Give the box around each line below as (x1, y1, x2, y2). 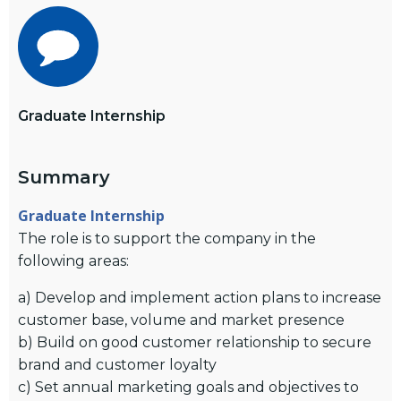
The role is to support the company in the (18, 229, 316, 247)
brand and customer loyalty (18, 355, 217, 373)
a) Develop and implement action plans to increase (18, 288, 381, 306)
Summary (18, 166, 110, 188)
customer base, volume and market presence (18, 311, 345, 328)
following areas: (18, 252, 129, 269)
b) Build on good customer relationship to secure (18, 333, 371, 351)
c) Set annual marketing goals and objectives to (18, 378, 359, 396)
